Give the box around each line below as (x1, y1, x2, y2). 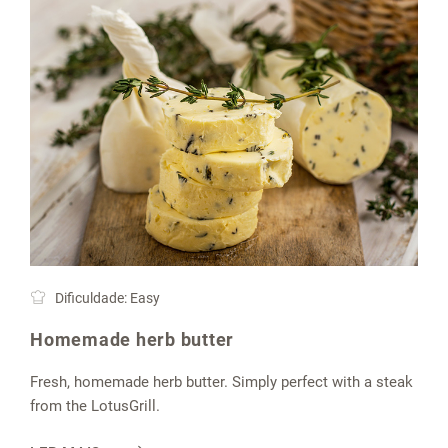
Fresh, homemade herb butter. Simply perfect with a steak (30, 372, 413, 391)
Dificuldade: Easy (52, 289, 160, 306)
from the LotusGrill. (30, 396, 164, 415)
